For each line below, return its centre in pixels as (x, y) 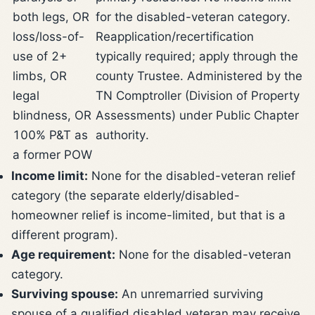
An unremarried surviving (191, 294)
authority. (122, 135)
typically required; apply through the (197, 56)
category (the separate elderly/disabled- (126, 195)
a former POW (52, 154)
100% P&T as (50, 135)
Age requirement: (63, 254)
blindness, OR (52, 115)
